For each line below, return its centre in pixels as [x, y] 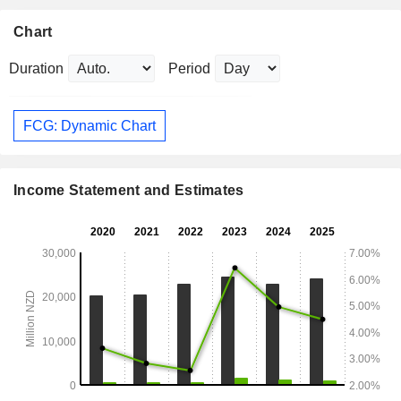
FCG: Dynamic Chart [90, 125]
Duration [36, 69]
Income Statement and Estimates [129, 191]
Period [189, 69]
